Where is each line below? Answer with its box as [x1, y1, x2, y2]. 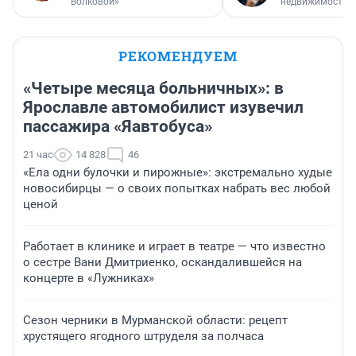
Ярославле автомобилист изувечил [23, 97, 304, 117]
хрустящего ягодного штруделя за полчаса [23, 328, 264, 343]
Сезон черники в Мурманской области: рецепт [23, 312, 288, 327]
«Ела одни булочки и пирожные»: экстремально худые [23, 164, 332, 180]
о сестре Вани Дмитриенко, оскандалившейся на [23, 254, 302, 269]
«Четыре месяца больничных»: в [23, 78, 284, 98]
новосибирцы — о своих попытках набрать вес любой [23, 180, 331, 195]
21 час [23, 148, 53, 161]
